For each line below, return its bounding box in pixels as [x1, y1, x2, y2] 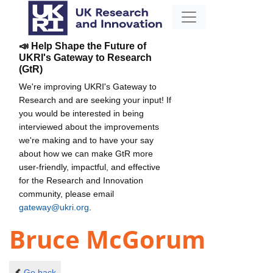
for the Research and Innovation [19, 175, 143, 185]
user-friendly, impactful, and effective [19, 161, 160, 172]
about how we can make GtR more [19, 148, 153, 158]
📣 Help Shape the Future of [19, 40, 146, 51]
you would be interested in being [19, 108, 144, 118]
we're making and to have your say [19, 135, 154, 145]
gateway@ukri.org [19, 202, 89, 212]
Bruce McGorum [9, 222, 205, 257]
